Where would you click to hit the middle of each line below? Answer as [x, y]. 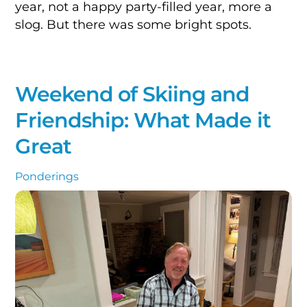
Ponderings [47, 177]
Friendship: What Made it [143, 121]
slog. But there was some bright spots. [134, 24]
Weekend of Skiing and [133, 95]
